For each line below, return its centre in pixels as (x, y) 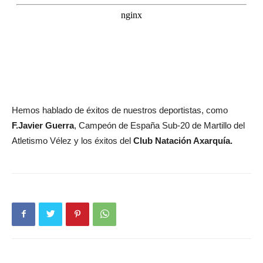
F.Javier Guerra (43, 125)
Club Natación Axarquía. (183, 140)
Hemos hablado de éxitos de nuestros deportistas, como (120, 110)
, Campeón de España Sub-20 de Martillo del (159, 125)
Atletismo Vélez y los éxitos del (73, 140)
